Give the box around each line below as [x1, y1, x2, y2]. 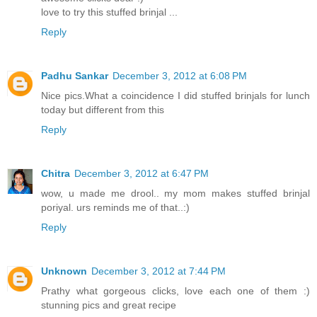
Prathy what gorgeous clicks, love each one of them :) [41, 284, 310, 296]
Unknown [41, 265, 87, 277]
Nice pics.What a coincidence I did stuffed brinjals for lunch [41, 89, 310, 101]
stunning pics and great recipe [41, 299, 176, 311]
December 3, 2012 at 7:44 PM [91, 265, 226, 277]
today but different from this [41, 103, 164, 115]
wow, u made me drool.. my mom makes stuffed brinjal [41, 187, 310, 199]
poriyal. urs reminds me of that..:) [41, 201, 190, 213]
